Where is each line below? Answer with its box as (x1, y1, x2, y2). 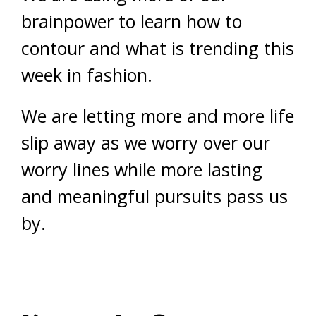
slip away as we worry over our (21, 130, 270, 155)
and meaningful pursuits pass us (21, 184, 288, 209)
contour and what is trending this (21, 36, 294, 61)
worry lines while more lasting (21, 157, 262, 182)
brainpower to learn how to (21, 9, 242, 34)
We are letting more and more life (21, 104, 294, 128)
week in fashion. (21, 63, 152, 87)
